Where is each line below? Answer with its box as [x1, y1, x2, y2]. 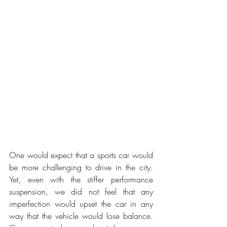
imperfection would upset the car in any [9, 198, 153, 209]
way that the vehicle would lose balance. [9, 210, 153, 221]
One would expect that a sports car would [9, 149, 153, 161]
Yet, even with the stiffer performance [9, 174, 153, 185]
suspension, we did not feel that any [9, 186, 153, 197]
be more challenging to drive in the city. [9, 162, 153, 173]
